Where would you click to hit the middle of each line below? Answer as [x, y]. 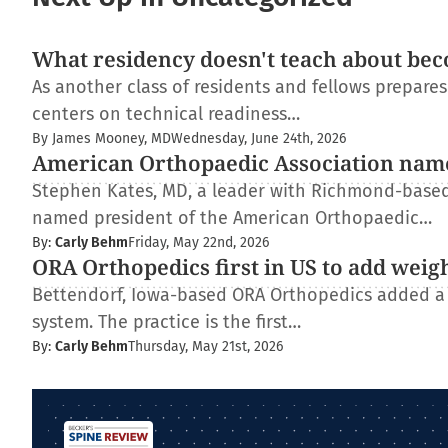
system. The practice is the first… [166, 322]
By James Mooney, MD [101, 138]
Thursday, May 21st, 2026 [205, 346]
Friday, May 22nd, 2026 [198, 242]
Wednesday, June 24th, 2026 [258, 138]
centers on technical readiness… [166, 114]
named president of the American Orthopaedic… [232, 218]
